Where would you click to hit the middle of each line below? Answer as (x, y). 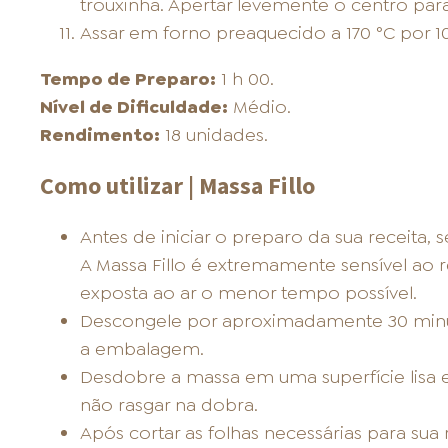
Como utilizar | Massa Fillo (177, 186)
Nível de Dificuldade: (133, 107)
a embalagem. (141, 349)
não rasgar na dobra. (168, 405)
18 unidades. (213, 135)
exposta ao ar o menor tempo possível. (248, 293)
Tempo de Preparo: (127, 79)
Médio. (259, 107)
